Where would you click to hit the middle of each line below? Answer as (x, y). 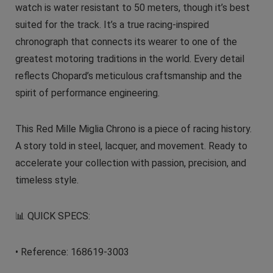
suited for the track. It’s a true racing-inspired (112, 24)
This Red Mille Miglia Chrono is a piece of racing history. (133, 129)
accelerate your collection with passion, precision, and (130, 163)
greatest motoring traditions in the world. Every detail (129, 58)
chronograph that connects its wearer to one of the (126, 41)
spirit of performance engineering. (87, 93)
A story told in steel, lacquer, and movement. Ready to (131, 146)
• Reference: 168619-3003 (72, 252)
